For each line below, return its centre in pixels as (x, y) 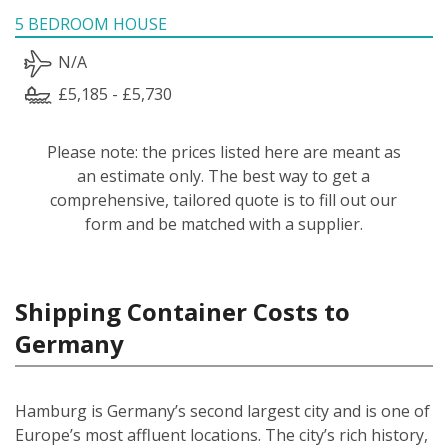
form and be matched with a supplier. (223, 223)
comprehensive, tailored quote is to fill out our (224, 199)
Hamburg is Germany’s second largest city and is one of (222, 410)
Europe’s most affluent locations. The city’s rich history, (221, 434)
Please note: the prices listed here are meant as (223, 151)
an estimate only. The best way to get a (224, 175)
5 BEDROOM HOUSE (91, 23)
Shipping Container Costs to (182, 311)
